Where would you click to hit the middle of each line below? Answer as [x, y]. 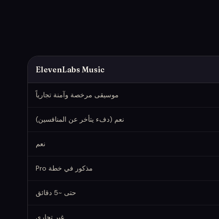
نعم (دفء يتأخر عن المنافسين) [80, 119]
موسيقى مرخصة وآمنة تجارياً [77, 95]
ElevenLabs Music [70, 69]
